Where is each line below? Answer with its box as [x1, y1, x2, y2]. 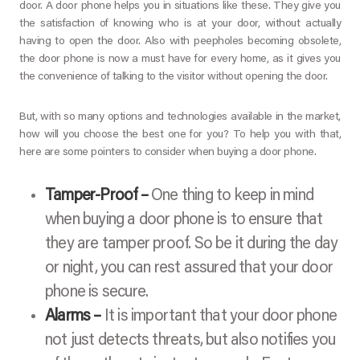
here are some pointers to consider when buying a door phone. [19, 147, 316, 159]
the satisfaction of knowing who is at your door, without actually [19, 18, 341, 31]
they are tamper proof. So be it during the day [45, 236, 338, 253]
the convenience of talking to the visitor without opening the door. [19, 72, 328, 84]
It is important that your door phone [100, 309, 337, 325]
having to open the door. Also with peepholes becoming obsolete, [19, 36, 341, 48]
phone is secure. [45, 284, 149, 301]
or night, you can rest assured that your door [45, 260, 333, 277]
